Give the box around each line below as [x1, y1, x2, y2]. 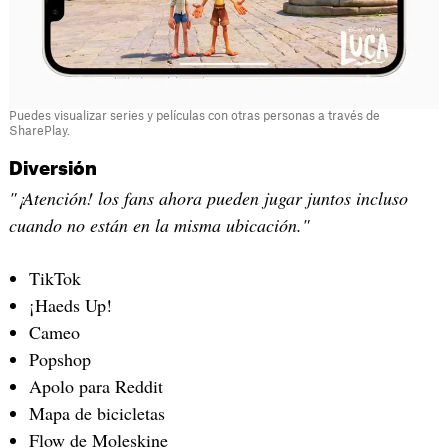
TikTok [28, 266, 81, 291]
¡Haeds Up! [28, 293, 112, 318]
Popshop [28, 347, 91, 372]
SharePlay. [8, 124, 70, 137]
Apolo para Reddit [28, 374, 163, 399]
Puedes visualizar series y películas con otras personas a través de [8, 109, 380, 122]
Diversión [8, 159, 97, 178]
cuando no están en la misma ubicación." [8, 212, 310, 237]
